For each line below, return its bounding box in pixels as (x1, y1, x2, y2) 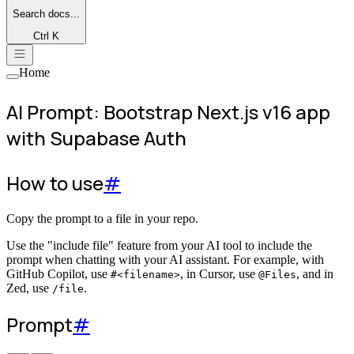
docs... (45, 7, 80, 20)
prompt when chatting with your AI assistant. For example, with (6, 253, 324, 267)
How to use (6, 170, 104, 197)
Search (13, 7, 45, 20)
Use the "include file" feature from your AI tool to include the (6, 239, 312, 253)
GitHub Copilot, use (6, 267, 111, 281)
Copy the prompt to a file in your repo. (6, 212, 198, 226)
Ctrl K (33, 30, 59, 43)
